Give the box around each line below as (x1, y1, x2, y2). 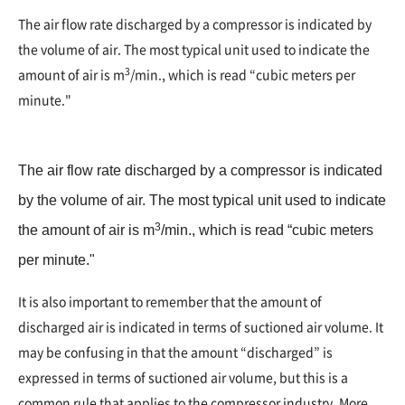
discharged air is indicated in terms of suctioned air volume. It (18, 317, 383, 336)
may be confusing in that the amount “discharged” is (18, 343, 333, 362)
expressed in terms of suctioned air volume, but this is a (18, 368, 348, 387)
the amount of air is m (18, 222, 155, 239)
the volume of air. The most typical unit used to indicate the (18, 40, 370, 59)
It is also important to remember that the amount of (18, 292, 322, 311)
